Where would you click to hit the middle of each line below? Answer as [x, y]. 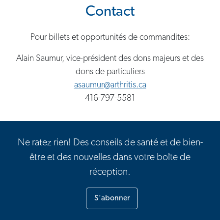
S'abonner [112, 198]
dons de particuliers [110, 72]
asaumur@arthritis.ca [110, 85]
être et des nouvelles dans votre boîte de [110, 157]
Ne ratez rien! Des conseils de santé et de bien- [110, 143]
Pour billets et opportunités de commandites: [110, 37]
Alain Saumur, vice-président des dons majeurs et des [110, 58]
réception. [110, 172]
